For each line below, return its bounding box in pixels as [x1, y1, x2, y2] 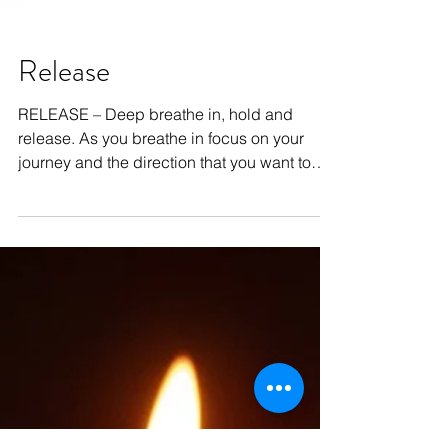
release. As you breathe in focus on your [18, 176, 304, 196]
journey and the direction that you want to [18, 200, 311, 220]
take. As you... [18, 224, 117, 244]
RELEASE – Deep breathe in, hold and [18, 152, 293, 172]
